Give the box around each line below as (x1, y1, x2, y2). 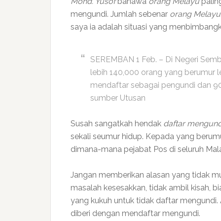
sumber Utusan (90, 93, 146, 103)
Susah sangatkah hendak (71, 119, 163, 128)
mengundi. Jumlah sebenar (71, 9, 168, 19)
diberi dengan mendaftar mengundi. (71, 209, 200, 218)
